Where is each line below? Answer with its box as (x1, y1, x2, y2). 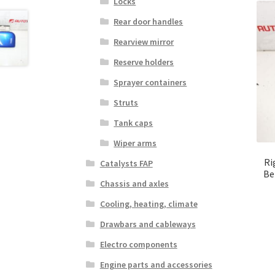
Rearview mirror (114, 36, 174, 47)
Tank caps (114, 117, 153, 128)
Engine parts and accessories (99, 258, 212, 270)
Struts (114, 96, 139, 108)
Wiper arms (114, 137, 157, 149)
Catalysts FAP (99, 157, 153, 169)
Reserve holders (114, 56, 174, 68)
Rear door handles (114, 15, 184, 27)
